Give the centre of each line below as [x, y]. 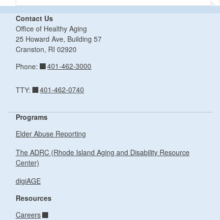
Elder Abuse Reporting [51, 134]
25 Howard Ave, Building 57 [58, 39]
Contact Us [34, 18]
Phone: [27, 66]
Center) [27, 162]
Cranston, [31, 49]
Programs [31, 117]
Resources [33, 198]
